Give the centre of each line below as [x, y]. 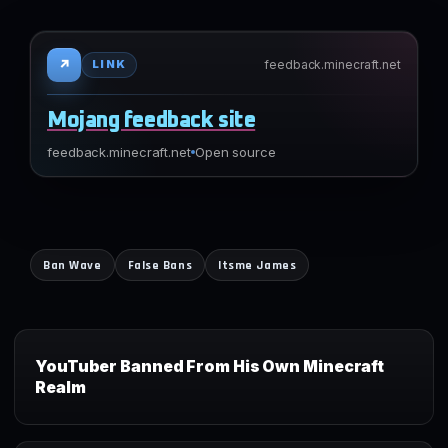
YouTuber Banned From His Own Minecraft [210, 366]
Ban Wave [72, 264]
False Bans [160, 264]
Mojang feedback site [151, 120]
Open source [235, 151]
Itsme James [257, 264]
